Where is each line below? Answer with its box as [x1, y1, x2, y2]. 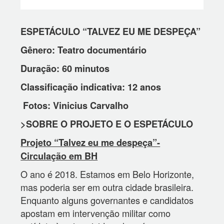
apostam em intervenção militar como [20, 206, 171, 220]
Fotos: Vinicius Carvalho [20, 99, 129, 112]
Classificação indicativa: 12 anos [20, 80, 161, 94]
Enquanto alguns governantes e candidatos [20, 193, 194, 207]
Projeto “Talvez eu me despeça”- [20, 136, 160, 149]
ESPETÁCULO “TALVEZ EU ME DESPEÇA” [20, 25, 201, 38]
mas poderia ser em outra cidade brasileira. [20, 180, 194, 194]
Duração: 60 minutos [20, 62, 110, 75]
